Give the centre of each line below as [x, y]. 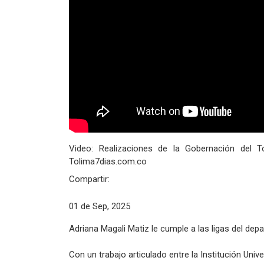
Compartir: [89, 179]
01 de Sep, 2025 [100, 207]
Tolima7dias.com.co [108, 162]
